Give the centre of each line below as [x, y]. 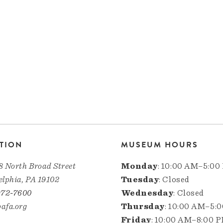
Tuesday [140, 180]
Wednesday [147, 193]
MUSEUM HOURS [159, 145]
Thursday [143, 207]
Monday [139, 166]
